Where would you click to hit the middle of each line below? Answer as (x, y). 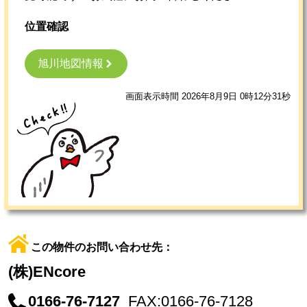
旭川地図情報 (71, 63)
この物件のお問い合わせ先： (102, 247)
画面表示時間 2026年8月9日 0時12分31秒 (208, 96)
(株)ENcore (47, 272)
